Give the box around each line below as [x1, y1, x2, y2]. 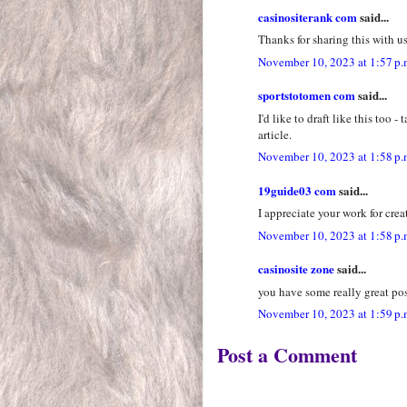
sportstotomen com [258, 86, 355, 104]
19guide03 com [258, 181, 336, 199]
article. [258, 125, 292, 143]
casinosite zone [258, 260, 334, 278]
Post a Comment [217, 339, 357, 370]
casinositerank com [258, 7, 357, 25]
